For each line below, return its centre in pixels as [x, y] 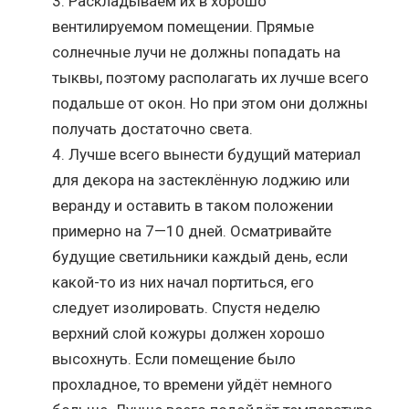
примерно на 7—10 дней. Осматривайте [192, 231]
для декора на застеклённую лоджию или [201, 179]
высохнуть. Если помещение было [174, 358]
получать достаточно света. [153, 128]
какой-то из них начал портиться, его [184, 282]
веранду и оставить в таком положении [193, 205]
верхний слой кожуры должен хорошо [189, 333]
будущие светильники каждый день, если [200, 256]
